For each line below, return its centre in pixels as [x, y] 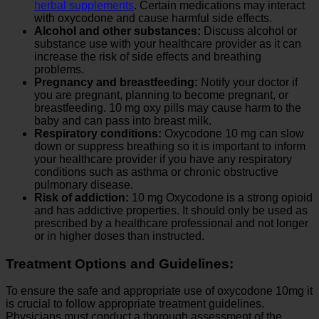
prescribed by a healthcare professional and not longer [171, 223]
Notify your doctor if [248, 82]
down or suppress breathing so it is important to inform [170, 146]
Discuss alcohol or [249, 31]
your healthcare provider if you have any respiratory [163, 159]
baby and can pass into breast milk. [123, 121]
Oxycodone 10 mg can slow [233, 134]
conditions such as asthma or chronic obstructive [156, 172]
